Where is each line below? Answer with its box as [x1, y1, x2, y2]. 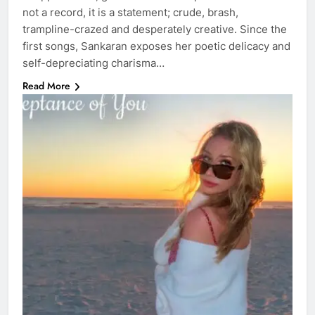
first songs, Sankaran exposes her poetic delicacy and [22, 39, 290, 53]
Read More [22, 78, 70, 93]
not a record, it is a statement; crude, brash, [22, 5, 238, 19]
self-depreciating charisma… [22, 56, 165, 70]
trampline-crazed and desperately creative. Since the [22, 22, 287, 36]
